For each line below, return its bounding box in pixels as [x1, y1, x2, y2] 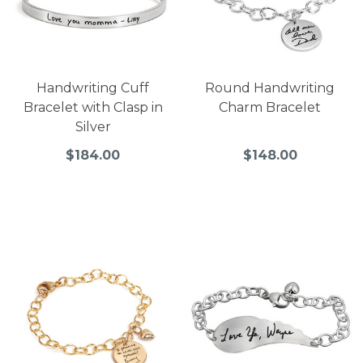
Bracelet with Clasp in [23, 99, 163, 115]
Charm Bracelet [219, 99, 322, 115]
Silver [75, 118, 111, 135]
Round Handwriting [205, 79, 335, 96]
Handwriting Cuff [36, 79, 150, 96]
